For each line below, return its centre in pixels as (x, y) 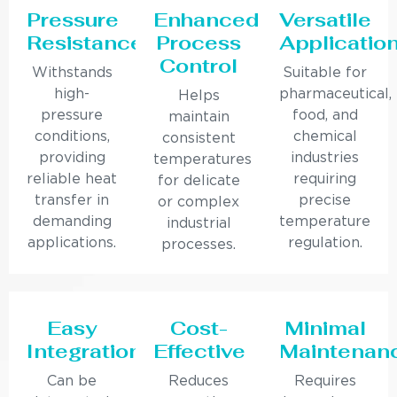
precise (325, 201)
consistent (198, 139)
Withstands (72, 74)
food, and (325, 116)
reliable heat (72, 180)
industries (325, 159)
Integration (84, 351)
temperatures (202, 160)
